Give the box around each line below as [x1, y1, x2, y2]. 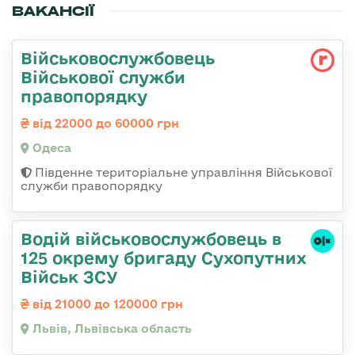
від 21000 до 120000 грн [29, 297, 183, 311]
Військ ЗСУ [21, 267, 118, 286]
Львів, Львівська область [29, 322, 192, 335]
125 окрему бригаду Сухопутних [21, 248, 307, 267]
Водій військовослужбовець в [21, 229, 281, 248]
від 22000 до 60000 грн [29, 116, 179, 130]
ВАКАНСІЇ [12, 2, 94, 20]
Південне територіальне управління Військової [32, 166, 332, 179]
